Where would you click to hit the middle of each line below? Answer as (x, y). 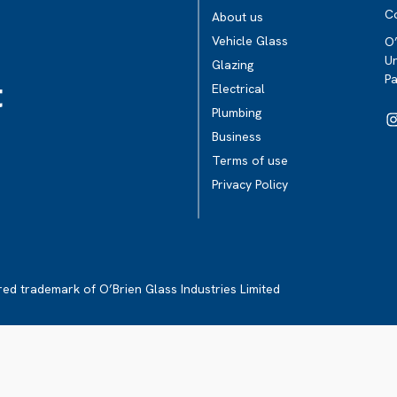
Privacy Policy (250, 184)
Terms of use (250, 160)
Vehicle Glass (250, 41)
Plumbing (237, 113)
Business (237, 136)
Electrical (238, 89)
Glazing (233, 65)
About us (237, 17)
